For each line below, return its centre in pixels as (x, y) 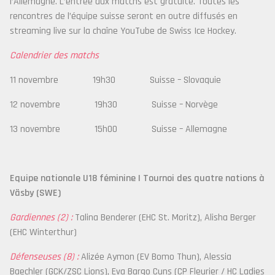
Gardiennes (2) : (41, 218)
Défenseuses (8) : (44, 257)
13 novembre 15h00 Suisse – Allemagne (118, 129)
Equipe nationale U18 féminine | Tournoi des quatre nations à (137, 178)
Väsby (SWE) (35, 193)
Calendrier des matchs (54, 56)
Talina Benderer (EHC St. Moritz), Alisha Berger (164, 218)
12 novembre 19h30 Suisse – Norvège (114, 105)
